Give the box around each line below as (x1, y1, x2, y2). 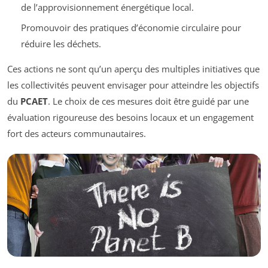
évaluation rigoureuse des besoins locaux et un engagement (7, 111, 254, 124)
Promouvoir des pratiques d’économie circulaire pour (20, 22, 241, 34)
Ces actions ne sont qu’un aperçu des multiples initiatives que (7, 63, 260, 75)
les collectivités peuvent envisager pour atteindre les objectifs (7, 79, 259, 92)
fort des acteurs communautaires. (7, 127, 146, 140)
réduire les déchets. (20, 38, 101, 50)
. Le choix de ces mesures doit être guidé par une (48, 95, 249, 108)
